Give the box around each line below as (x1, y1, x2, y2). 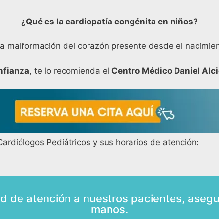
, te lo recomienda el (29, 66, 109, 76)
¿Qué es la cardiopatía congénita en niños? (21, 16, 198, 26)
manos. (91, 202, 128, 216)
